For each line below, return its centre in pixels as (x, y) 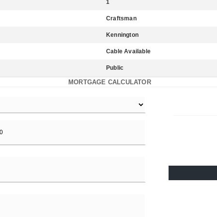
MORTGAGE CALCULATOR (110, 82)
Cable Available (128, 51)
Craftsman (121, 18)
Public (115, 68)
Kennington (122, 35)
